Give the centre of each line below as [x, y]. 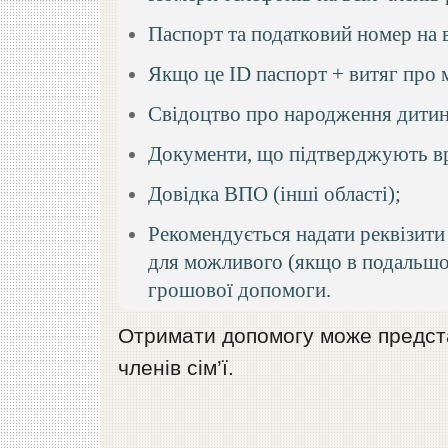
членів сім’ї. [176, 367]
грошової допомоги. [240, 289]
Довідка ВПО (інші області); [275, 193]
